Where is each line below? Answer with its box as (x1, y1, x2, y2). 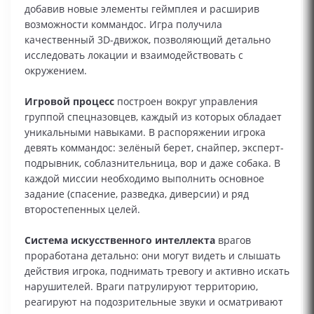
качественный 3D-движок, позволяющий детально (25, 33, 271, 46)
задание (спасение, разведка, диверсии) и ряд (25, 187, 249, 200)
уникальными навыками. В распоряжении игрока (25, 125, 266, 139)
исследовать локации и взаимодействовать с (25, 48, 243, 62)
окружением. (25, 64, 87, 77)
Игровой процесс (25, 95, 114, 108)
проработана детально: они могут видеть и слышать (25, 249, 280, 262)
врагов (215, 233, 251, 247)
